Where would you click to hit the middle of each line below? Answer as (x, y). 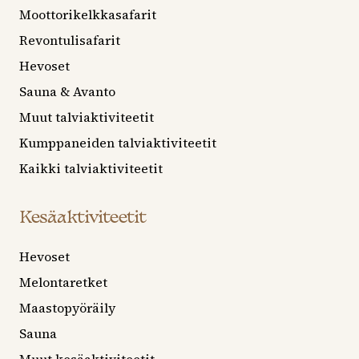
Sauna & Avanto (67, 92)
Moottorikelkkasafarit (88, 15)
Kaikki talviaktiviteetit (91, 169)
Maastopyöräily (67, 308)
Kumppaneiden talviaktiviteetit (118, 143)
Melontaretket (63, 282)
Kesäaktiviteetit (83, 219)
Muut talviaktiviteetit (87, 117)
